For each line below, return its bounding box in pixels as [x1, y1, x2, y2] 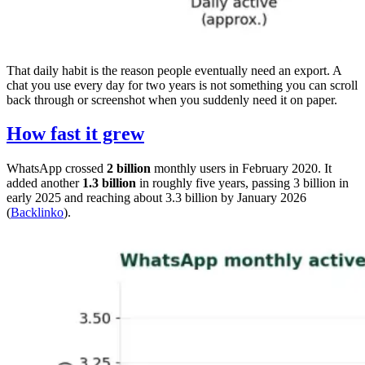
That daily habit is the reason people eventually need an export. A [7, 63, 341, 77]
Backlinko [11, 205, 64, 220]
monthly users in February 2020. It [151, 161, 332, 176]
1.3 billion [82, 176, 136, 191]
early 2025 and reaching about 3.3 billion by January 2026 [7, 191, 306, 205]
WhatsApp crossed [7, 161, 107, 176]
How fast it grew [7, 123, 144, 145]
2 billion [107, 161, 151, 176]
